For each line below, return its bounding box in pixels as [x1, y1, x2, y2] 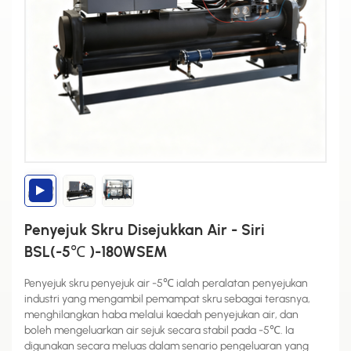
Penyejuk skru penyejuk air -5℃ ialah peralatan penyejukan [24, 276, 308, 290]
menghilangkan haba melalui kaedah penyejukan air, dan [24, 307, 299, 321]
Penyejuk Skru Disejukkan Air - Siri [24, 220, 265, 239]
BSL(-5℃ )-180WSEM [24, 242, 168, 261]
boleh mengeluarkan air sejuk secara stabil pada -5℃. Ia [24, 323, 294, 337]
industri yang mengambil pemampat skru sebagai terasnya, [24, 291, 310, 306]
